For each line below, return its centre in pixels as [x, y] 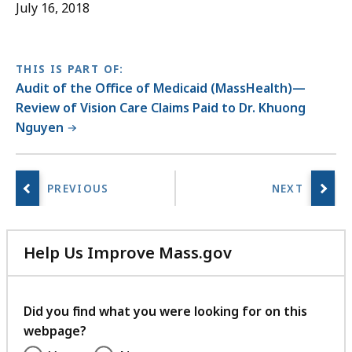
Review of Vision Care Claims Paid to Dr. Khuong [161, 108]
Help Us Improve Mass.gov [128, 253]
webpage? [55, 331]
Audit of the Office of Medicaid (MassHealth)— [161, 88]
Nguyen [40, 128]
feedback [268, 309]
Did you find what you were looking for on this [165, 312]
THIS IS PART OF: [70, 70]
